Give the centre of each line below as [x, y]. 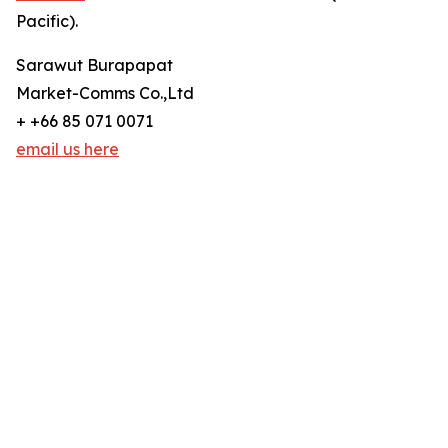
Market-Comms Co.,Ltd [105, 93]
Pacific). [47, 21]
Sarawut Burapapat [94, 65]
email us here [67, 149]
